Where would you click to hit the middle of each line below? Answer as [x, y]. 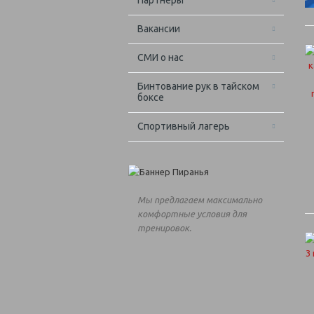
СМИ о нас [161, 58]
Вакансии [159, 29]
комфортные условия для [192, 214]
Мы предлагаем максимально [200, 200]
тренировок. [164, 228]
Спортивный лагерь [184, 127]
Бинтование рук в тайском [198, 87]
